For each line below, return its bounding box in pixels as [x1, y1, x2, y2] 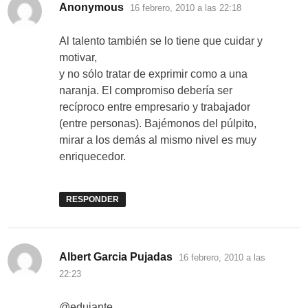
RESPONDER [66, 195, 120, 205]
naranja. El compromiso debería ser [59, 85, 233, 97]
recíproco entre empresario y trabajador [59, 101, 251, 113]
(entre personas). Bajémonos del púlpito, [59, 118, 257, 130]
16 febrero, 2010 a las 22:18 [130, 3, 242, 14]
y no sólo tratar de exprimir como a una [59, 68, 248, 80]
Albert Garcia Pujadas [59, 251, 173, 263]
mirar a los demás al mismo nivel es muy [59, 134, 257, 146]
